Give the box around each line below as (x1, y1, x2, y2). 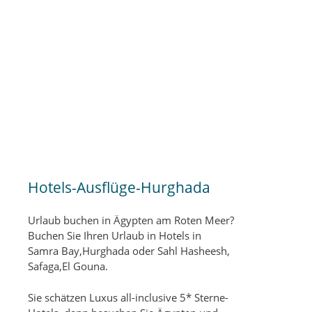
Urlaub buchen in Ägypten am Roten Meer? (28, 213, 234, 227)
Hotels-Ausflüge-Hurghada (28, 178, 210, 197)
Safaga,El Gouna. (28, 259, 108, 273)
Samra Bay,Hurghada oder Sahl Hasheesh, (28, 244, 230, 258)
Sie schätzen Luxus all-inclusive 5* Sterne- (28, 290, 228, 304)
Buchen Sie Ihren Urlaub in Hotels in (28, 228, 201, 242)
